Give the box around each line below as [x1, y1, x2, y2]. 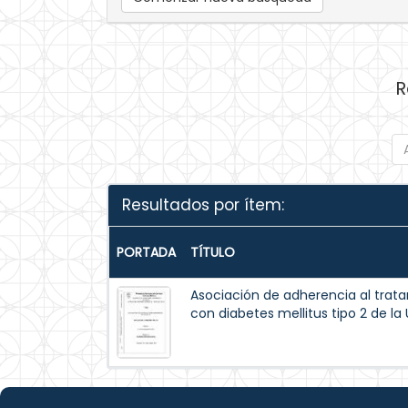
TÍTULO [190, 243, 235, 261]
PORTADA [117, 243, 176, 261]
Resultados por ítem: [122, 194, 284, 216]
